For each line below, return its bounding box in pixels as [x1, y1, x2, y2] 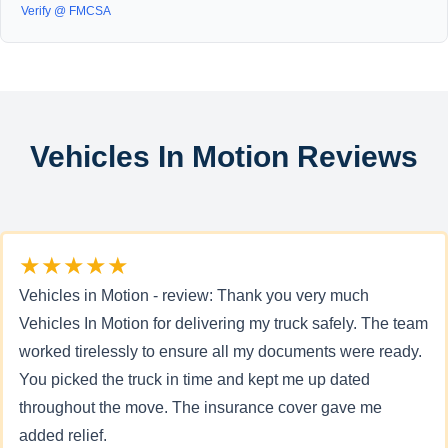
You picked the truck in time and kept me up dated [19, 371, 370, 388]
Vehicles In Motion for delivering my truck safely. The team [19, 315, 428, 332]
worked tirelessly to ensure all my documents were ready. [19, 343, 422, 360]
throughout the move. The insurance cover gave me [19, 399, 382, 416]
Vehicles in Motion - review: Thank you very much [19, 287, 369, 304]
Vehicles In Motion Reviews [30, 140, 418, 173]
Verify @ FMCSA [21, 4, 111, 18]
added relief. [19, 427, 107, 444]
